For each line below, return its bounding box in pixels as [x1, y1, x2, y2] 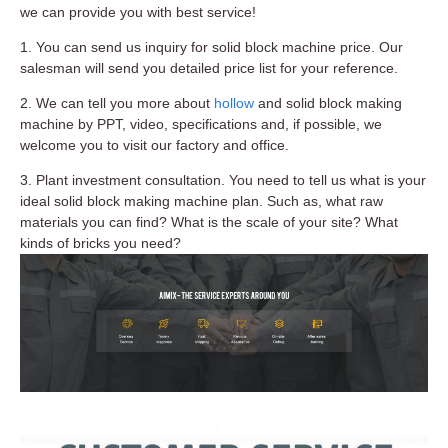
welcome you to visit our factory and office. [20, 137, 289, 154]
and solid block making [254, 95, 402, 112]
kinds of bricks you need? [20, 235, 181, 252]
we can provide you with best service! [20, 4, 256, 21]
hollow [214, 95, 254, 112]
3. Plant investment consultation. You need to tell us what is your [20, 172, 426, 189]
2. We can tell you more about [20, 95, 214, 112]
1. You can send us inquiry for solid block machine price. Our [20, 39, 403, 56]
